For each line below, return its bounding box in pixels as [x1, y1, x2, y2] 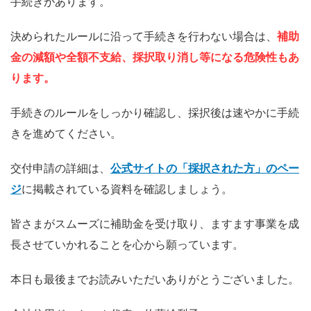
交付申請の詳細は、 [10, 162, 110, 174]
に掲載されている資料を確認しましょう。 [22, 183, 233, 195]
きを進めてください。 [10, 127, 121, 140]
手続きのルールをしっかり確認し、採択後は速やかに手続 [10, 106, 299, 119]
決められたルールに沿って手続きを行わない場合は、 [10, 30, 277, 42]
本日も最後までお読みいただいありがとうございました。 [10, 273, 299, 285]
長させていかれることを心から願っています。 [10, 238, 244, 251]
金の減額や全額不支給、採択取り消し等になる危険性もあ [10, 51, 299, 63]
